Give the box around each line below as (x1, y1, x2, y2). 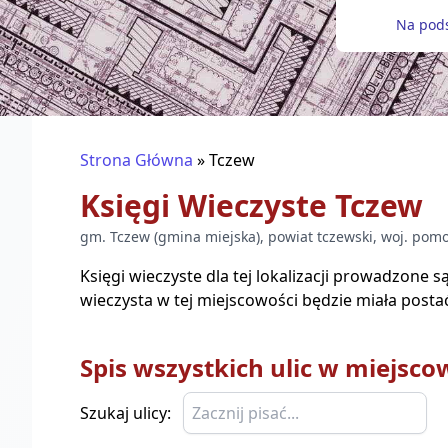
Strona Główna (80, 149, 193, 171)
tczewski (317, 227, 373, 246)
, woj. (373, 227, 408, 246)
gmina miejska (158, 227, 256, 246)
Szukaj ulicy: (80, 402, 171, 424)
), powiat (256, 227, 317, 246)
